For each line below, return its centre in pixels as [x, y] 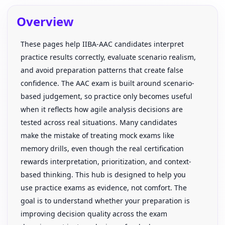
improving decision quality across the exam [94, 214]
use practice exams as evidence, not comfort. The [104, 188]
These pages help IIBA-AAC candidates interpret [102, 44]
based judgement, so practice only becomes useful [106, 96]
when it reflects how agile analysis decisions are [102, 109]
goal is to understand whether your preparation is [105, 201]
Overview [45, 21]
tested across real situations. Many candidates [99, 122]
